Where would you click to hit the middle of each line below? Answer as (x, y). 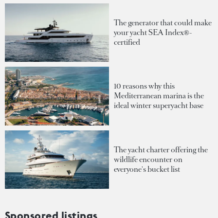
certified (127, 42)
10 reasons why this (144, 86)
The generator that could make (163, 23)
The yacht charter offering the (161, 149)
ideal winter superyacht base (159, 106)
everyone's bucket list (147, 169)
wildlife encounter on (148, 159)
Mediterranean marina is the (159, 96)
